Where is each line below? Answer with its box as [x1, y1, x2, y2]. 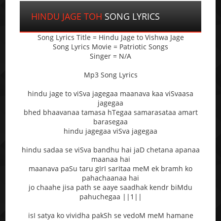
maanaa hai [91, 154, 130, 164]
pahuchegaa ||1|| [79, 191, 142, 201]
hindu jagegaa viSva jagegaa [64, 126, 157, 136]
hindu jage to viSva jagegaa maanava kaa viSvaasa [28, 88, 193, 98]
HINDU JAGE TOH [31, 10, 103, 22]
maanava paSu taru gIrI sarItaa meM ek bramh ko [29, 163, 192, 173]
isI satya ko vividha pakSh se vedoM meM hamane [28, 210, 193, 220]
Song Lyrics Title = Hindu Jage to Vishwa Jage [37, 32, 184, 42]
